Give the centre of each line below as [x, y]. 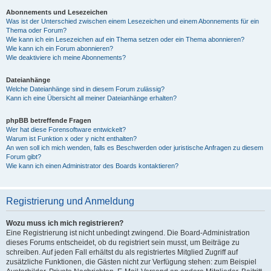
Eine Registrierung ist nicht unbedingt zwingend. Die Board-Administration [128, 233]
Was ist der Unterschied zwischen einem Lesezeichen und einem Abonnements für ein [132, 21]
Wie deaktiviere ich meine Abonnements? [66, 57]
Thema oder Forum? [36, 30]
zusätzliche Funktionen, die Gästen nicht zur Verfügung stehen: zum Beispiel [131, 262]
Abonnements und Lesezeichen [57, 12]
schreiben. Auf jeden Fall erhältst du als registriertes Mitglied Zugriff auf [122, 252]
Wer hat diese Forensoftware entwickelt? [66, 129]
